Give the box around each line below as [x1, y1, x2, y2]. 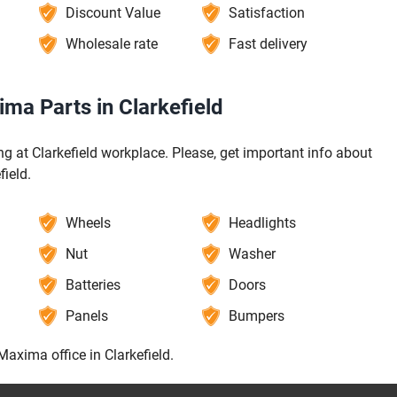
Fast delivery [229, 35, 308, 53]
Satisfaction [229, 4, 306, 22]
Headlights [229, 214, 297, 232]
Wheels [65, 214, 111, 232]
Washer [229, 245, 276, 263]
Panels [65, 307, 108, 325]
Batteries [65, 276, 121, 294]
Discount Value [65, 4, 160, 22]
